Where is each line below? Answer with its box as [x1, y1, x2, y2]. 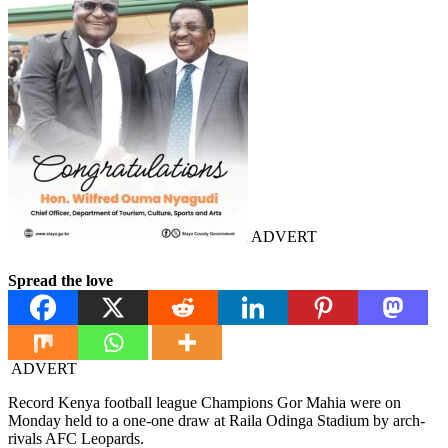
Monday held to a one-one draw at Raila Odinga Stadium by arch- [8, 412, 425, 430]
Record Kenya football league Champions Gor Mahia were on [8, 394, 401, 412]
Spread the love [8, 272, 113, 290]
